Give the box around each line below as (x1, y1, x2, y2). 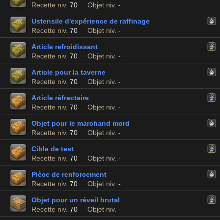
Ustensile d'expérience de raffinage (31, 17, 150, 25)
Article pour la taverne (31, 68, 106, 76)
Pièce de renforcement (31, 170, 107, 178)
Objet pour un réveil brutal (31, 196, 120, 204)
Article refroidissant (31, 43, 98, 51)
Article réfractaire (31, 94, 89, 102)
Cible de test (31, 145, 74, 153)
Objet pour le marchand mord (31, 119, 130, 127)
